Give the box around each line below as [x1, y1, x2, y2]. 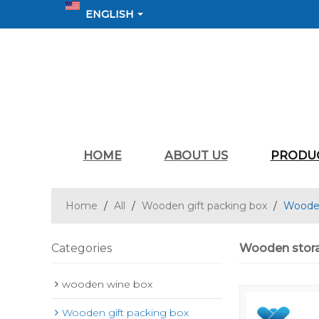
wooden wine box [62, 278, 152, 291]
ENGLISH [85, 8, 134, 21]
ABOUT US [164, 149, 228, 162]
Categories [51, 241, 112, 255]
